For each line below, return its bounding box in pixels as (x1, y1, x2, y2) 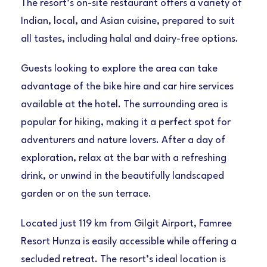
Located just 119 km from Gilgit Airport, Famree (21, 219, 232, 229)
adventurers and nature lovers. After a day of (21, 135, 225, 146)
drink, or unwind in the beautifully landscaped (21, 171, 224, 182)
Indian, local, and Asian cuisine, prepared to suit (21, 16, 235, 27)
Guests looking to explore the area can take (21, 64, 218, 74)
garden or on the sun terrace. (21, 189, 151, 200)
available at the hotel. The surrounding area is (21, 100, 228, 110)
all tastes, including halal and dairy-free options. (21, 34, 238, 45)
